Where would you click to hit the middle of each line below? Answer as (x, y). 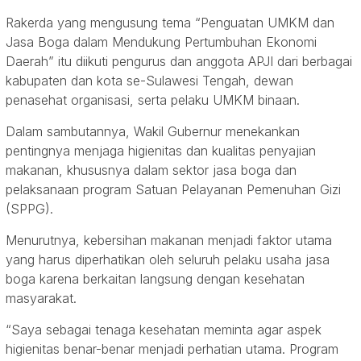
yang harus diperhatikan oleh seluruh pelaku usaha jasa (168, 260)
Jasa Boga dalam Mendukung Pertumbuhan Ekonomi (161, 42)
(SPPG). (29, 209)
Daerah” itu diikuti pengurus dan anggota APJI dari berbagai (179, 62)
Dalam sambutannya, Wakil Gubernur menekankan (153, 132)
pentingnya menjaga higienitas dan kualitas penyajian (161, 151)
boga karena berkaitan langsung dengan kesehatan (155, 279)
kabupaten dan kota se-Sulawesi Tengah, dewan (149, 81)
